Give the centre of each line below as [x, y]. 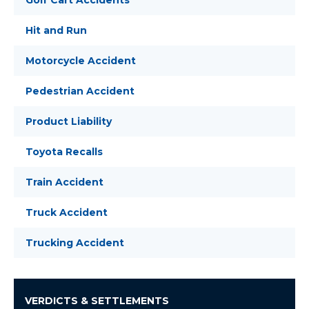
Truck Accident [67, 212]
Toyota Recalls [64, 152]
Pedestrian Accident [80, 91]
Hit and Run [56, 30]
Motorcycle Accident [81, 61]
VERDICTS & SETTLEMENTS [97, 301]
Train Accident [64, 182]
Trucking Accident [75, 243]
